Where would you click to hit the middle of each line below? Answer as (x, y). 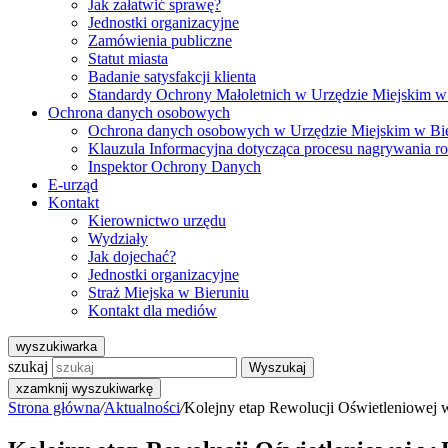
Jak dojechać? (132, 256)
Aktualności (142, 407)
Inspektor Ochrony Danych (174, 166)
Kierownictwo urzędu (157, 220)
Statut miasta (128, 58)
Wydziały (118, 238)
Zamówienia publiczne (160, 40)
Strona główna (54, 407)
